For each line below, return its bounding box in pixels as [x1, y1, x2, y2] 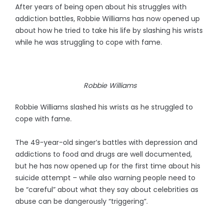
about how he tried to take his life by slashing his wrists [15, 26, 203, 35]
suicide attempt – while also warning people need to [15, 173, 196, 183]
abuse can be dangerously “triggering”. [15, 196, 148, 206]
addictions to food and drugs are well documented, [15, 149, 192, 159]
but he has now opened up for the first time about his [15, 161, 201, 171]
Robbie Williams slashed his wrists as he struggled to [15, 102, 193, 112]
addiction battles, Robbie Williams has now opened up [15, 14, 200, 24]
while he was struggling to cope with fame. [15, 37, 163, 47]
